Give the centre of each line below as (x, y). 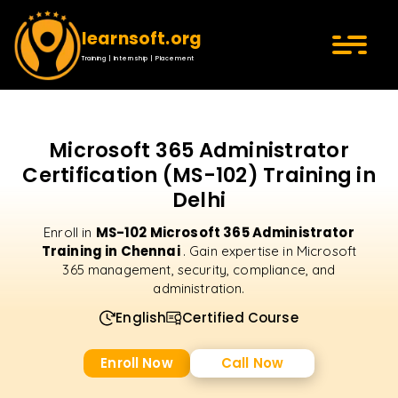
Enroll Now (137, 363)
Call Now (252, 363)
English (141, 318)
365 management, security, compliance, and (199, 270)
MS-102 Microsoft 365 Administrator (225, 232)
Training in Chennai (112, 251)
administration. (199, 288)
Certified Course (240, 318)
